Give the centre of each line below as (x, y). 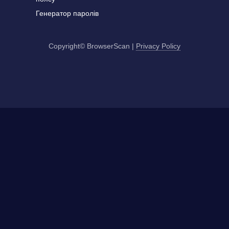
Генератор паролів (67, 13)
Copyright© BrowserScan (89, 46)
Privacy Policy (158, 46)
